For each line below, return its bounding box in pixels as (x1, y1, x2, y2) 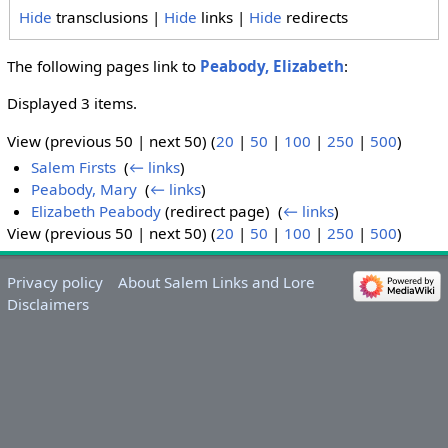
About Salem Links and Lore (118, 272, 316, 293)
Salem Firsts (31, 157, 117, 178)
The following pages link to (6, 56, 200, 77)
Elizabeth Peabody (31, 201, 162, 222)
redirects (282, 6, 349, 27)
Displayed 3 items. (6, 93, 137, 114)
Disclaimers (6, 294, 89, 315)
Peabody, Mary (31, 179, 138, 200)
